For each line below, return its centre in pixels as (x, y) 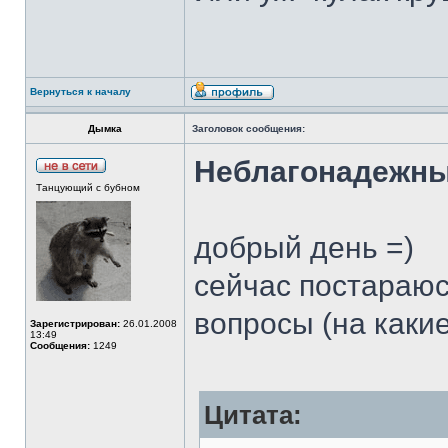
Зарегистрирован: (75, 323)
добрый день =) (304, 247)
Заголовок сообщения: (248, 128)
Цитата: (253, 415)
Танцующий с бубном (88, 187)
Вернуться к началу (80, 91)
